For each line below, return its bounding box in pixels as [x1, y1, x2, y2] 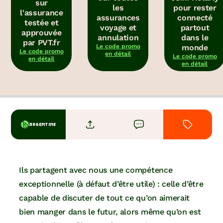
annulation [98, 33, 139, 43]
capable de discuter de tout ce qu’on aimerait [19, 193, 190, 203]
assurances [96, 13, 140, 23]
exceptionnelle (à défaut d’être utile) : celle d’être [19, 179, 204, 189]
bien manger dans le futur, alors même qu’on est [19, 207, 201, 217]
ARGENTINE [29, 121, 56, 127]
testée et [24, 18, 59, 28]
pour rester [173, 3, 217, 13]
